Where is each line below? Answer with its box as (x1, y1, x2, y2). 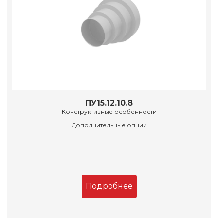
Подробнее (85, 182, 133, 191)
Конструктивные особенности (61, 108, 157, 116)
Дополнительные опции (71, 121, 147, 129)
